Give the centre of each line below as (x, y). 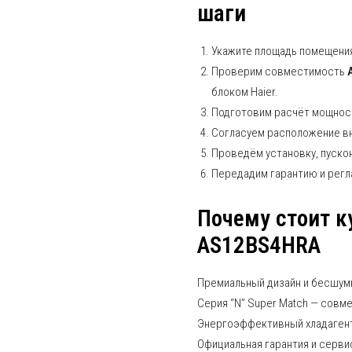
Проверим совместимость (279, 71)
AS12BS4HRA (259, 245)
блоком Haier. (245, 92)
